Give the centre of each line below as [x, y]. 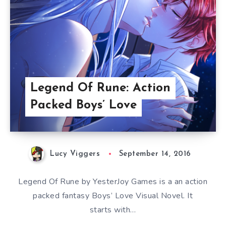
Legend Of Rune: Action [100, 88]
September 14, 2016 [155, 154]
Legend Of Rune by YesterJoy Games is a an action [113, 182]
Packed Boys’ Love [83, 105]
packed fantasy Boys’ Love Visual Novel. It [113, 196]
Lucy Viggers [75, 154]
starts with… [113, 210]
